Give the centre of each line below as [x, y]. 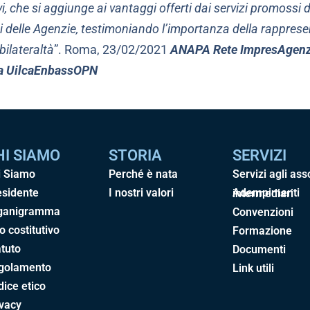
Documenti [259, 249]
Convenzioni [263, 212]
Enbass [53, 70]
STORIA [135, 155]
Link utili [253, 268]
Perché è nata [143, 174]
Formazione [262, 230]
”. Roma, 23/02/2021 [112, 49]
